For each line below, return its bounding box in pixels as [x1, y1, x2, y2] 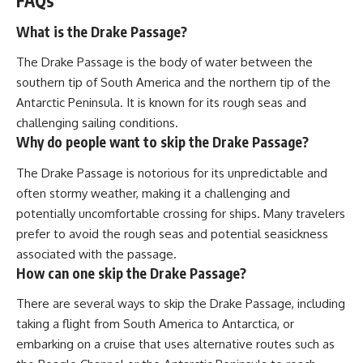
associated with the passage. [16, 246, 177, 262]
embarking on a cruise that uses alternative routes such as [16, 336, 335, 352]
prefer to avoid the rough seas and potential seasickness [16, 225, 328, 241]
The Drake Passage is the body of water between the [16, 54, 313, 70]
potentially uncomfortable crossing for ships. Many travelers [16, 205, 345, 221]
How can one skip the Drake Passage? [16, 263, 246, 282]
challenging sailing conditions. [16, 115, 178, 131]
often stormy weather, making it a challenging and [16, 185, 290, 201]
